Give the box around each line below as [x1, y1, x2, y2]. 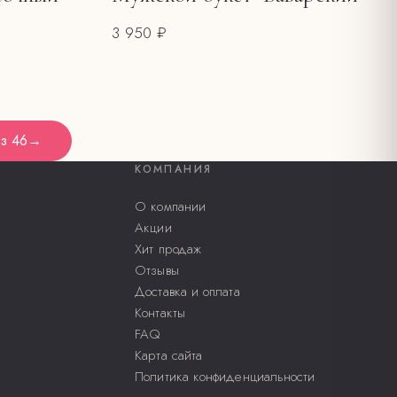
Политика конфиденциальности [135, 366, 315, 386]
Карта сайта [135, 345, 203, 365]
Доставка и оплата [135, 281, 240, 301]
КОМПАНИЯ [135, 160, 213, 177]
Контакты [135, 302, 185, 323]
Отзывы [135, 260, 179, 280]
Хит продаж [135, 238, 202, 259]
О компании [135, 196, 206, 216]
